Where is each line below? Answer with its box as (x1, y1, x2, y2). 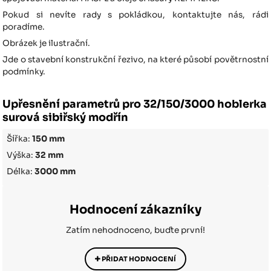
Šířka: (7, 134, 33, 145)
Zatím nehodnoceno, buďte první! (66, 225, 205, 236)
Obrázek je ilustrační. (2, 38, 93, 49)
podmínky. (2, 67, 46, 77)
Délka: (7, 166, 35, 177)
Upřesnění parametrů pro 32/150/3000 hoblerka (2, 97, 267, 111)
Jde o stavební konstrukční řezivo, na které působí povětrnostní (2, 54, 269, 65)
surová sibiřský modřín (2, 111, 129, 125)
